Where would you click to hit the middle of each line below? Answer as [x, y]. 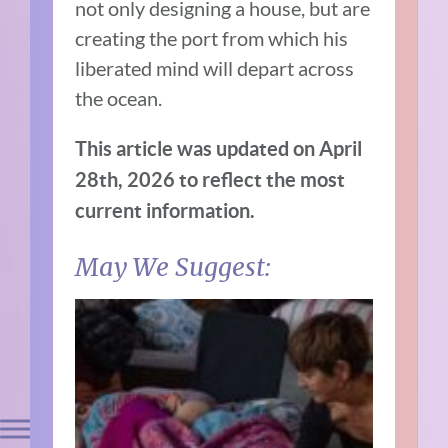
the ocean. [119, 98]
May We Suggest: [174, 267]
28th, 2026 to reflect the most [210, 180]
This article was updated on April [219, 149]
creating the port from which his [212, 38]
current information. [165, 211]
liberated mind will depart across [215, 68]
